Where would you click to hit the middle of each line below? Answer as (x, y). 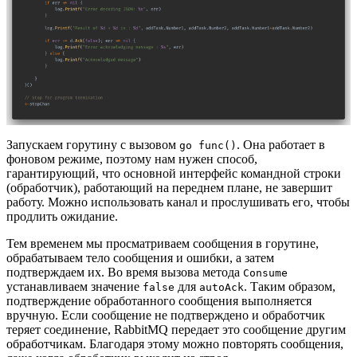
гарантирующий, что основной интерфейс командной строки (174, 174)
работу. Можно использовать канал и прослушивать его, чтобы (178, 202)
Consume (265, 273)
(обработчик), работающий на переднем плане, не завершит (169, 188)
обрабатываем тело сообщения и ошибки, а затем (140, 258)
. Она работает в (281, 145)
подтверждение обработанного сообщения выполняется (159, 301)
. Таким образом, (290, 287)
